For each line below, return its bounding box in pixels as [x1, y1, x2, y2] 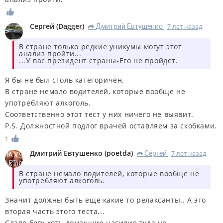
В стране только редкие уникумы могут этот [19, 42, 182, 52]
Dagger [58, 21, 82, 31]
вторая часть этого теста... [5, 207, 105, 217]
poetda [107, 148, 131, 158]
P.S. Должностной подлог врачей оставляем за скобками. [5, 121, 217, 131]
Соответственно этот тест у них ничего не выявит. [5, 110, 194, 119]
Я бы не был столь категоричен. [5, 75, 124, 85]
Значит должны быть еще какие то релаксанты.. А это [5, 195, 207, 205]
